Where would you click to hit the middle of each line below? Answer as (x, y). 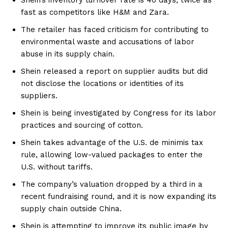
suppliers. (39, 95)
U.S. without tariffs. (57, 167)
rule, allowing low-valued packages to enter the (112, 154)
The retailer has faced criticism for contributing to (115, 29)
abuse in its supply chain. (68, 54)
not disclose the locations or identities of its (102, 83)
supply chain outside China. (71, 208)
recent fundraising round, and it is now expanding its (119, 196)
